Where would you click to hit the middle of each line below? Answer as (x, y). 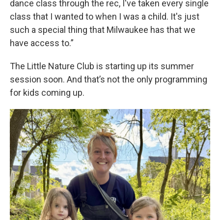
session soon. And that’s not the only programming (109, 80)
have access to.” (42, 43)
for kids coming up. (47, 93)
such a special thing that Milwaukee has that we (103, 30)
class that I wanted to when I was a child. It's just (105, 17)
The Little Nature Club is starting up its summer (102, 66)
